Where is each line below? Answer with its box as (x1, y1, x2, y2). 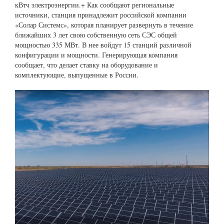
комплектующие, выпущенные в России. (15, 70, 138, 80)
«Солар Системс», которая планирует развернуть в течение (15, 20, 193, 30)
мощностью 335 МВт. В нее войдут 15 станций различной (15, 40, 191, 50)
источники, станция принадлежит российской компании (15, 10, 186, 20)
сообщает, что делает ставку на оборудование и (15, 60, 158, 70)
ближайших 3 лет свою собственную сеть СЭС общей (15, 30, 177, 40)
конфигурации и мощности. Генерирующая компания (15, 50, 177, 60)
